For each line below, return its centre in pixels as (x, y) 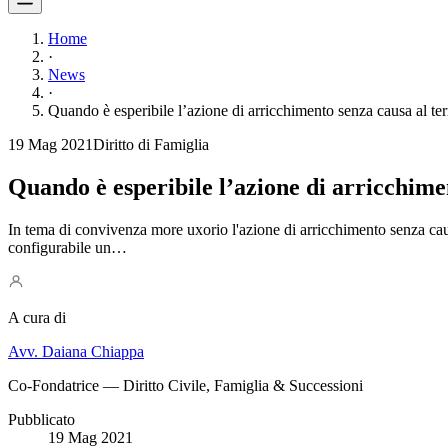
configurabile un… (67, 247)
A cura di (37, 317)
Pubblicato (41, 419)
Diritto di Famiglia (151, 144)
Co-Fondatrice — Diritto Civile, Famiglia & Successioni (185, 385)
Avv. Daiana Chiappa (76, 351)
